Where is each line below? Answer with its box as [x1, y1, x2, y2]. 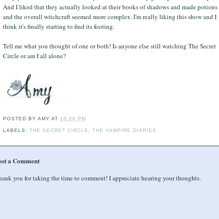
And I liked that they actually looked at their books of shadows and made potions [2, 2, 218, 11]
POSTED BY [2, 116, 38, 122]
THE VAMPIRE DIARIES [92, 127, 157, 133]
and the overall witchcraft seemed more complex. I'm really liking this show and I [2, 12, 217, 21]
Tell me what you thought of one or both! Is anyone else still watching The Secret [2, 41, 216, 50]
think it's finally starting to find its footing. [2, 22, 114, 31]
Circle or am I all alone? [2, 51, 66, 60]
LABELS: [2, 127, 29, 133]
